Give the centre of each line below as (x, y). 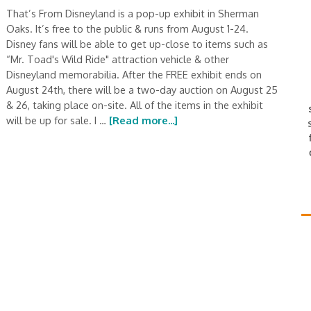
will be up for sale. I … (58, 120)
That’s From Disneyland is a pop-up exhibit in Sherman (133, 13)
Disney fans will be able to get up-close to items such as (137, 44)
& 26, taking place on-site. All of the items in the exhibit (135, 105)
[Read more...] (143, 120)
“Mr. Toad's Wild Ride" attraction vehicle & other (118, 59)
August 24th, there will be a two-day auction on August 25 (142, 90)
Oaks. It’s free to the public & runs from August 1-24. (127, 28)
